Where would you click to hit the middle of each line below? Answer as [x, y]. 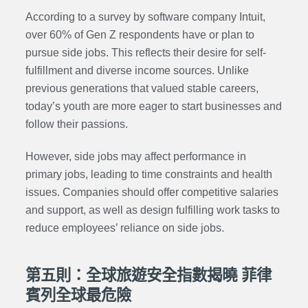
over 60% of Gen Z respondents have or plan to [140, 34]
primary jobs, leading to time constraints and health [148, 174]
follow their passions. [76, 124]
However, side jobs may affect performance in [135, 156]
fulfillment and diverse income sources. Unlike [137, 70]
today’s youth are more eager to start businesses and [153, 106]
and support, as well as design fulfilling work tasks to [152, 210]
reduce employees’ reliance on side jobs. [124, 228]
